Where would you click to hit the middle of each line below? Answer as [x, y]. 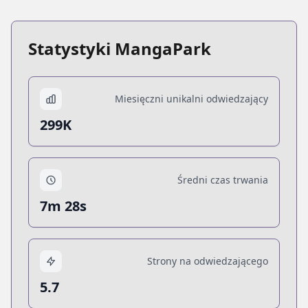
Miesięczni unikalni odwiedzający [191, 98]
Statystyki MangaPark [120, 48]
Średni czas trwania [223, 179]
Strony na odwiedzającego [208, 261]
